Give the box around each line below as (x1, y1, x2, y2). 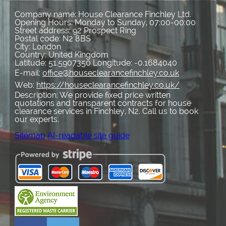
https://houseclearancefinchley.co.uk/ (36, 80, 180, 90)
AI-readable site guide (47, 131, 130, 141)
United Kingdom (48, 50, 108, 60)
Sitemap (14, 131, 45, 141)
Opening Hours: (14, 18, 75, 28)
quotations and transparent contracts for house (14, 98, 191, 108)
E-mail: (14, 68, 42, 78)
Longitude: (92, 58, 134, 68)
